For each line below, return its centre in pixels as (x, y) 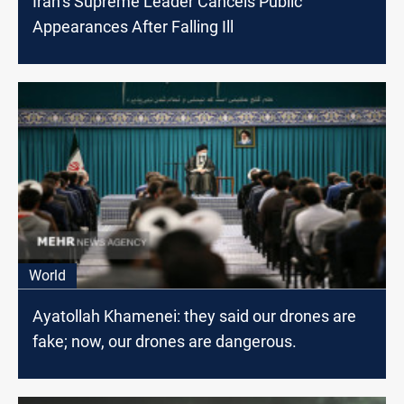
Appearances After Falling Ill (133, 27)
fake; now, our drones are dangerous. (165, 341)
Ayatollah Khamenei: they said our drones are (194, 316)
